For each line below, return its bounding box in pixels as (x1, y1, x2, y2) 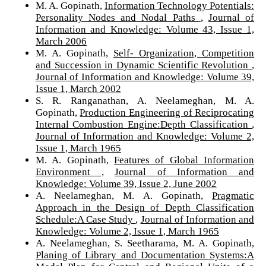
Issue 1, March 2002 (35, 83, 121, 94)
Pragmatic (212, 189, 255, 201)
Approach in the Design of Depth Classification (35, 201, 255, 213)
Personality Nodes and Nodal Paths (35, 11, 201, 23)
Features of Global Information (114, 154, 255, 166)
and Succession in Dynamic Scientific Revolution (35, 59, 252, 71)
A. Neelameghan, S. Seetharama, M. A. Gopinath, (35, 237, 255, 249)
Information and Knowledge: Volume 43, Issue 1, (35, 23, 255, 35)
